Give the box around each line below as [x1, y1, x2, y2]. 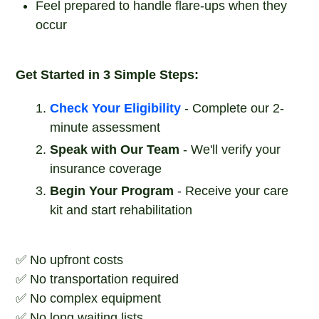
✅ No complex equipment [16, 291, 162, 305]
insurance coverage [50, 162, 162, 176]
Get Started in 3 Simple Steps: [16, 68, 199, 82]
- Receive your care [174, 184, 289, 198]
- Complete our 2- [184, 101, 285, 115]
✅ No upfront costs [16, 253, 124, 267]
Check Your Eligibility [50, 101, 185, 115]
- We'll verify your [179, 142, 281, 157]
